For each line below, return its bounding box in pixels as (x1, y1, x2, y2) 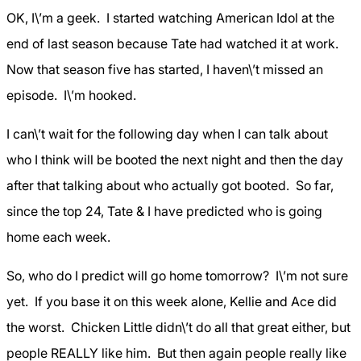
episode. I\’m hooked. (6, 87, 139, 103)
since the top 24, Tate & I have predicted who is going (6, 203, 322, 219)
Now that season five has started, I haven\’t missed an (6, 61, 323, 77)
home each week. (6, 229, 114, 245)
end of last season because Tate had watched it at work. (6, 35, 342, 52)
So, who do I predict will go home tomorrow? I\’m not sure (6, 268, 348, 284)
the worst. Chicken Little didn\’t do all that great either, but (6, 319, 351, 335)
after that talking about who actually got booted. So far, (6, 177, 334, 193)
